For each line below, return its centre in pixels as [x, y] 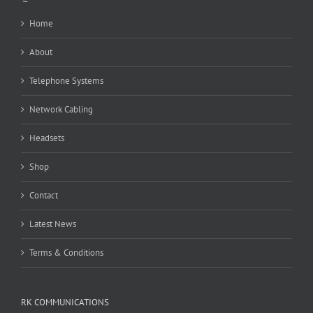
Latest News [53, 224]
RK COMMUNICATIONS [65, 303]
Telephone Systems [66, 81]
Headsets [47, 138]
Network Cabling [61, 110]
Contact [44, 196]
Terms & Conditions [66, 253]
